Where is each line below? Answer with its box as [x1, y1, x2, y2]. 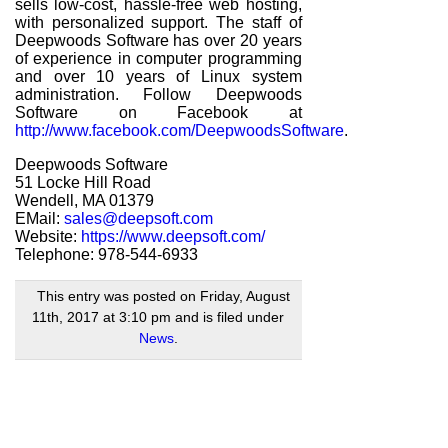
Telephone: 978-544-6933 [15, 245, 198, 263]
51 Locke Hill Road [15, 173, 151, 191]
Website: [15, 227, 81, 245]
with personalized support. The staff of [15, 13, 302, 31]
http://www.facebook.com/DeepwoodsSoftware [15, 121, 344, 139]
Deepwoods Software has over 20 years [15, 31, 302, 49]
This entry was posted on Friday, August [36, 287, 290, 304]
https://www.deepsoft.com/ [81, 227, 265, 245]
